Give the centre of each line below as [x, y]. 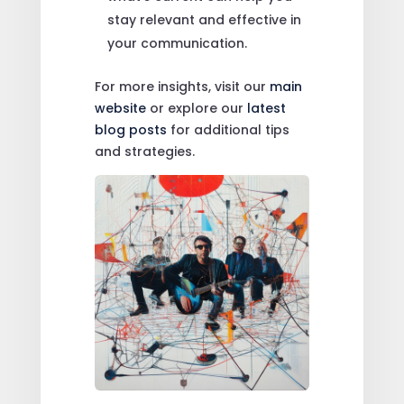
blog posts [132, 130]
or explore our [198, 109]
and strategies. [144, 152]
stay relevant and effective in [204, 20]
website [122, 109]
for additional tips [230, 130]
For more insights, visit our [182, 87]
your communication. [177, 44]
